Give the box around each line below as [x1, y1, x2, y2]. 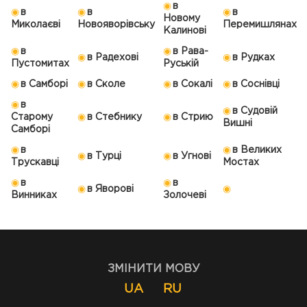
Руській [163, 60, 199, 69]
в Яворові [87, 185, 134, 194]
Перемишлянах [223, 21, 297, 29]
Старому [11, 113, 53, 122]
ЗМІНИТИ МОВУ [107, 264, 200, 275]
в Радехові [87, 53, 138, 62]
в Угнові [173, 152, 211, 161]
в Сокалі [173, 80, 212, 89]
